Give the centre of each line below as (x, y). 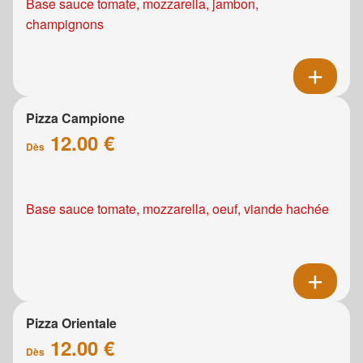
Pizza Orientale (71, 323)
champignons (65, 24)
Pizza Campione (75, 118)
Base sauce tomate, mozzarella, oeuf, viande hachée (177, 209)
